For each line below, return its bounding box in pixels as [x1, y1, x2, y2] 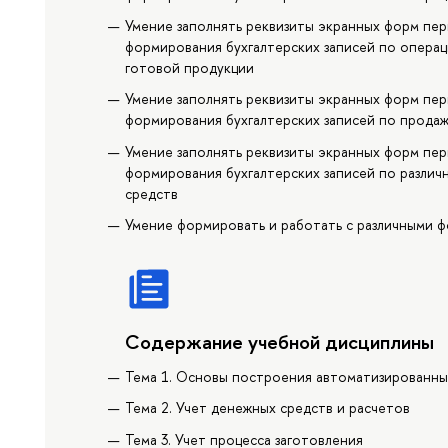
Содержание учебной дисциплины [125, 328, 435, 356]
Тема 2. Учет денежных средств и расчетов [125, 398, 411, 418]
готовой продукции [125, 57, 255, 77]
